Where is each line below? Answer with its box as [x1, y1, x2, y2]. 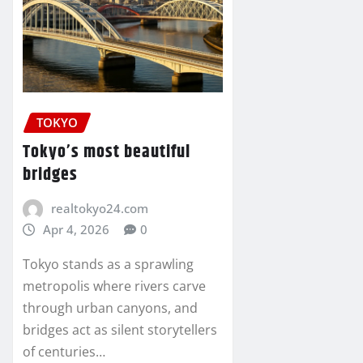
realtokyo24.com [50, 199, 148, 216]
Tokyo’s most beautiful [23, 138, 190, 166]
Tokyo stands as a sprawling [23, 254, 194, 273]
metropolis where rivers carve [23, 276, 206, 295]
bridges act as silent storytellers [23, 320, 217, 339]
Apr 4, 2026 [42, 220, 109, 237]
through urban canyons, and [23, 298, 198, 317]
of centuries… [23, 342, 105, 361]
